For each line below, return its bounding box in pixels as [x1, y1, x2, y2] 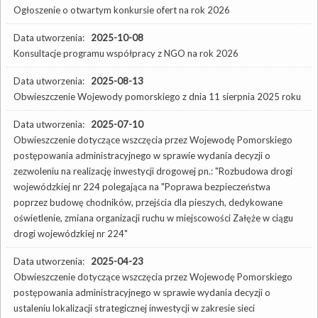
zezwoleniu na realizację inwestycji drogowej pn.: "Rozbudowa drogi [13, 165, 292, 177]
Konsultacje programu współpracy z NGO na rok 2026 [13, 47, 238, 59]
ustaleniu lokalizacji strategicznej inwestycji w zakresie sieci [13, 302, 255, 314]
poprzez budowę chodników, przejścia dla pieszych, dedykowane [13, 196, 283, 208]
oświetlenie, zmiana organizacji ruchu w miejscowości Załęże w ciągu [13, 212, 293, 224]
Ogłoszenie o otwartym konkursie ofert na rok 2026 [13, 4, 230, 16]
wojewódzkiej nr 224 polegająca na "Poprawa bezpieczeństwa [13, 180, 270, 192]
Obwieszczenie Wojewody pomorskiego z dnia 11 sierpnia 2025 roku [13, 90, 301, 102]
